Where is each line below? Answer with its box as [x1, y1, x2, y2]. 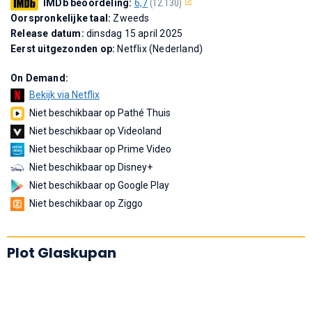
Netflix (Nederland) [117, 42, 203, 54]
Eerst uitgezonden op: [10, 42, 118, 54]
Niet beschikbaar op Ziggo [29, 197, 143, 209]
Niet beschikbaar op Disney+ [29, 161, 153, 173]
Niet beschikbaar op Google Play [29, 179, 169, 191]
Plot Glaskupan [7, 242, 116, 263]
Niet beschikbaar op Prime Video [29, 143, 171, 155]
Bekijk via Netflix [29, 88, 100, 100]
